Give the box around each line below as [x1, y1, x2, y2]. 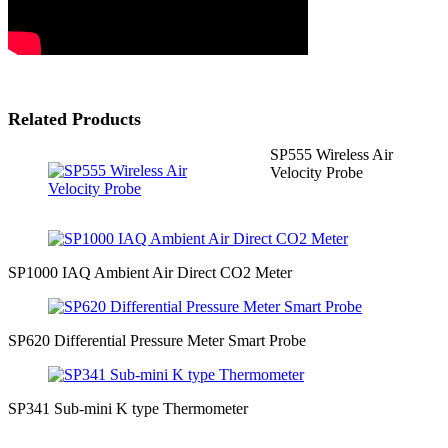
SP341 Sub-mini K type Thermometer [8, 400, 248, 418]
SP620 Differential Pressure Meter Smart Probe [8, 332, 306, 350]
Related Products [8, 109, 141, 130]
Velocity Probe [270, 164, 364, 182]
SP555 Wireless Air [270, 146, 394, 164]
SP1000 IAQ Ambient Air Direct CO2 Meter [8, 264, 292, 282]
